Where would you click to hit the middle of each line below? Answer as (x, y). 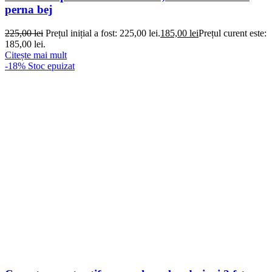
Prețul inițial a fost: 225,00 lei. (103, 33)
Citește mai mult (36, 55)
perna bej (29, 10)
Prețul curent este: (233, 33)
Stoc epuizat (51, 66)
